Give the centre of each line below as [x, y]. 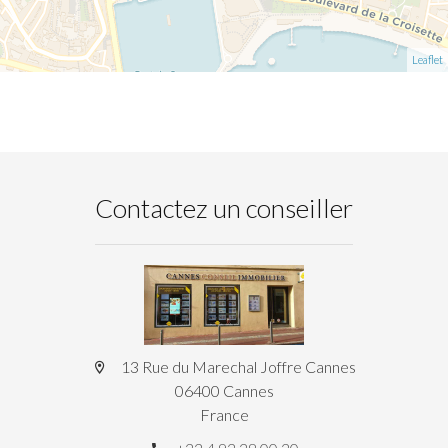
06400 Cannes [224, 391]
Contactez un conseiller [224, 208]
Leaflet [427, 60]
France [224, 415]
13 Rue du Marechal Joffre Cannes [237, 367]
